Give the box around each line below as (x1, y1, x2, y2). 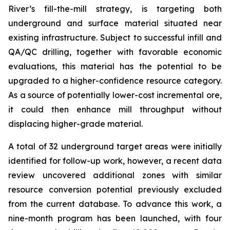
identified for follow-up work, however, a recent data (8, 156, 222, 166)
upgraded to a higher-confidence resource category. (8, 75, 222, 86)
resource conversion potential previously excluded (8, 184, 222, 195)
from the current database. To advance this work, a (8, 199, 222, 209)
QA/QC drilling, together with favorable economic (8, 47, 222, 57)
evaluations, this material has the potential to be (8, 61, 222, 71)
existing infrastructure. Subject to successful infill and (8, 32, 222, 43)
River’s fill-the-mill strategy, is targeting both (8, 4, 222, 14)
